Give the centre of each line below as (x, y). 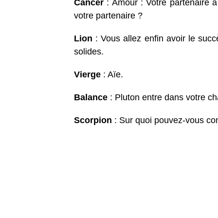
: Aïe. (112, 75)
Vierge (87, 75)
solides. (89, 52)
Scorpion (93, 120)
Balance (91, 98)
